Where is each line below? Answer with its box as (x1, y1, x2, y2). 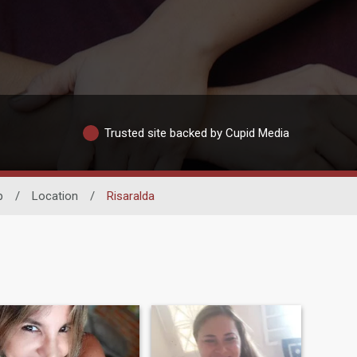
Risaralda (106, 189, 155, 203)
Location (31, 189, 78, 203)
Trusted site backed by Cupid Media (104, 125, 289, 140)
